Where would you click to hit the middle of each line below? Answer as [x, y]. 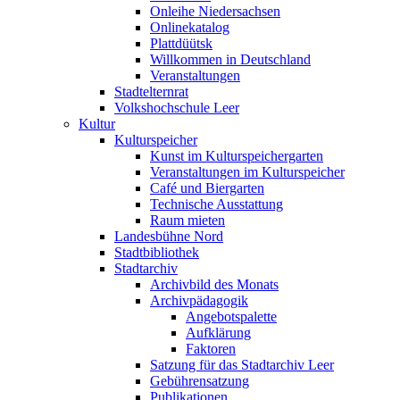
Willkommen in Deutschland [230, 59]
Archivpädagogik [199, 300]
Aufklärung [218, 333]
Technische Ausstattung [217, 204]
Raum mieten [187, 220]
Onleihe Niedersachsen [215, 11]
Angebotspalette [231, 317]
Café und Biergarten [207, 188]
